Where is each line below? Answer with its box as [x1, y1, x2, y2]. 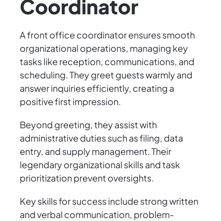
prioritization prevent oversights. [20, 172, 154, 184]
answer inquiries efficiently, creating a [20, 82, 174, 94]
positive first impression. [20, 96, 121, 108]
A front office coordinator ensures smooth [20, 29, 195, 41]
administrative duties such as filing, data [20, 132, 183, 144]
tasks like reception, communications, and [20, 56, 194, 68]
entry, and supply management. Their [20, 146, 171, 157]
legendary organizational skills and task [20, 159, 180, 171]
